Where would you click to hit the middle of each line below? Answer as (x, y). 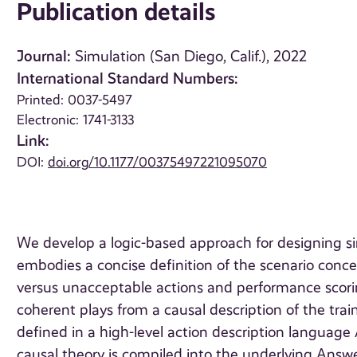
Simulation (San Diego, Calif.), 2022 (191, 57)
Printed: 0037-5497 (75, 100)
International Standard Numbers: (128, 79)
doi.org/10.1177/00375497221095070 (158, 162)
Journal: (44, 57)
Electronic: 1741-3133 (76, 120)
